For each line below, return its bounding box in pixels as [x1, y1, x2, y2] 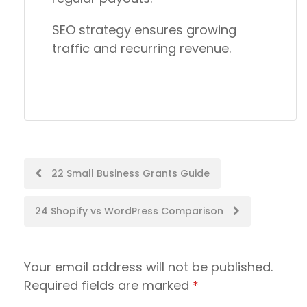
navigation [23, 191, 114, 214]
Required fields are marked [24, 276, 193, 294]
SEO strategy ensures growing [52, 21, 236, 38]
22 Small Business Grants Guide [49, 166, 210, 180]
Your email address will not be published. [24, 258, 273, 275]
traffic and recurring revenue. [52, 39, 231, 57]
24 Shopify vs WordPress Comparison [35, 204, 226, 218]
